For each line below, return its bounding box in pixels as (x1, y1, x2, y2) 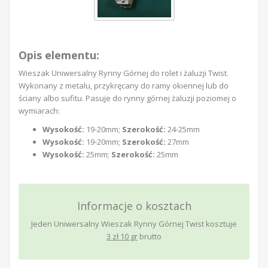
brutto (138, 231, 162, 242)
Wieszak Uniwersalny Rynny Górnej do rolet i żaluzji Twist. (19, 68, 229, 79)
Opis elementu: (19, 48, 99, 63)
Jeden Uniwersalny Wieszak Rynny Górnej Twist (31, 218, 204, 230)
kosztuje (204, 218, 237, 230)
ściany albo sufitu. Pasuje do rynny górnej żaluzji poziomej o (19, 93, 236, 104)
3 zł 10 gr (106, 231, 138, 242)
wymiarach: (19, 105, 60, 117)
